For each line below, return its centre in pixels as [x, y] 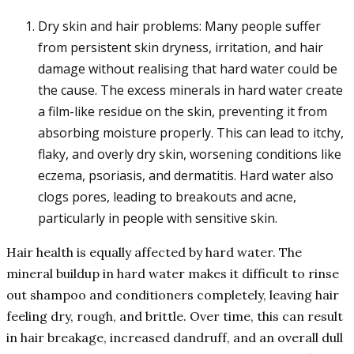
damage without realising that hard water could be [188, 69]
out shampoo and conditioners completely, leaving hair [173, 295]
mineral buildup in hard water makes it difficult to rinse [173, 274]
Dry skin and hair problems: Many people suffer [179, 26]
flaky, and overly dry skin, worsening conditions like [190, 154]
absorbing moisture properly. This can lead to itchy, [191, 133]
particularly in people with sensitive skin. [158, 218]
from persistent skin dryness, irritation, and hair [181, 48]
